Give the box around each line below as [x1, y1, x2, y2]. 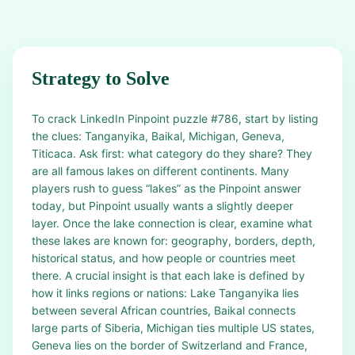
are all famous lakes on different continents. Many [32, 164, 289, 177]
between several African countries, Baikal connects [32, 303, 296, 317]
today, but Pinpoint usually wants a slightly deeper [32, 199, 293, 212]
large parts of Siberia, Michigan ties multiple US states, [32, 321, 315, 334]
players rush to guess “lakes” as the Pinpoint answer [32, 181, 301, 195]
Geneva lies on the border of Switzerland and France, [32, 338, 307, 352]
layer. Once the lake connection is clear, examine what [32, 216, 312, 230]
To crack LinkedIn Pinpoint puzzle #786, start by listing [32, 112, 319, 125]
